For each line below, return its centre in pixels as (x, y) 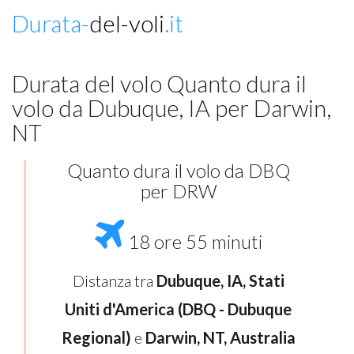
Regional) (96, 337)
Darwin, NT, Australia (220, 337)
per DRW (178, 191)
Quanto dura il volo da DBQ (178, 171)
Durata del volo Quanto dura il (159, 83)
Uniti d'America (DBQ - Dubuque (178, 309)
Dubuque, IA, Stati (220, 281)
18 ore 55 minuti (193, 242)
